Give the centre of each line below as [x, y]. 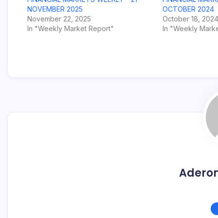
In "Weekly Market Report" [71, 28]
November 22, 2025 [59, 19]
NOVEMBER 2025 [55, 9]
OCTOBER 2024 [188, 9]
